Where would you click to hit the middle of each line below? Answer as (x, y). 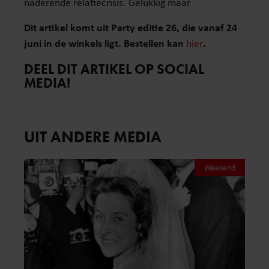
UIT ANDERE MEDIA (93, 137)
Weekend (220, 167)
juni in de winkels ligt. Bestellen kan (104, 43)
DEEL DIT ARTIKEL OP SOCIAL (114, 69)
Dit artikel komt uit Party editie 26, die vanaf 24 (131, 27)
